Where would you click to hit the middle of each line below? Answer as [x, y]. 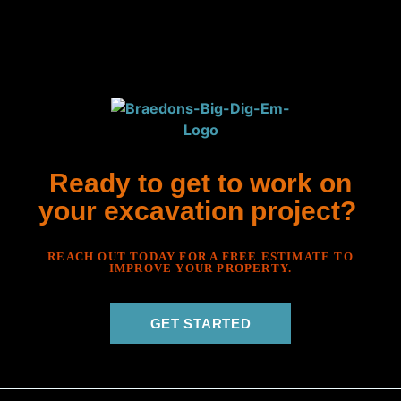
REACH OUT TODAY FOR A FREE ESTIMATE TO [200, 257]
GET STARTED [200, 324]
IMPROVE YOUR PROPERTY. [200, 269]
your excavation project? [200, 211]
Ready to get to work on [200, 183]
